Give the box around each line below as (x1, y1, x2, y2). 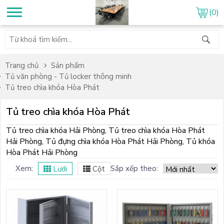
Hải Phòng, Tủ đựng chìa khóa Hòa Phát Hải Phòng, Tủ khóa (6, 136, 215, 147)
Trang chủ (5, 60, 38, 70)
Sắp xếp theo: (110, 163, 158, 173)
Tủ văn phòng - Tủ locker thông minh (5, 71, 131, 81)
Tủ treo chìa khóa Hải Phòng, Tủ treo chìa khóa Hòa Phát (6, 125, 205, 136)
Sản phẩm (51, 60, 84, 70)
